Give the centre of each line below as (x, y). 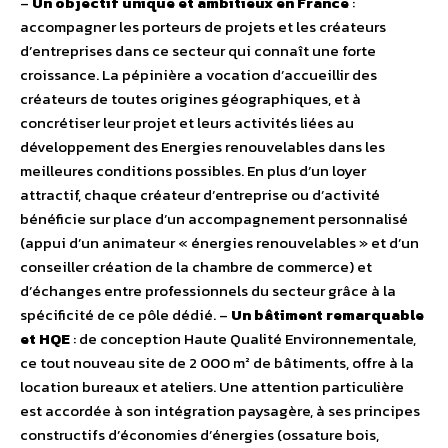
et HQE (45, 339)
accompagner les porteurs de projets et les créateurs (203, 27)
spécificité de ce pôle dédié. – (125, 315)
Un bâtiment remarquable (327, 315)
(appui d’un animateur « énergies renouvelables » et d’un (219, 243)
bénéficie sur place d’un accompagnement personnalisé (214, 219)
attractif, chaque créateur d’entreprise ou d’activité (200, 195)
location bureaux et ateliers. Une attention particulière (212, 387)
